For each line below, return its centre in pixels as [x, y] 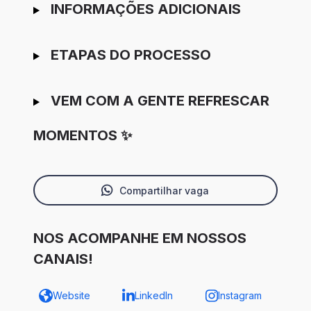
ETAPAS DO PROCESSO [131, 55]
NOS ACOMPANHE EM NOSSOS [140, 238]
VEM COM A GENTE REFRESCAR [160, 101]
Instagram [239, 296]
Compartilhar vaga [164, 190]
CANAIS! [63, 259]
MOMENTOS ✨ [83, 136]
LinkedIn [153, 296]
